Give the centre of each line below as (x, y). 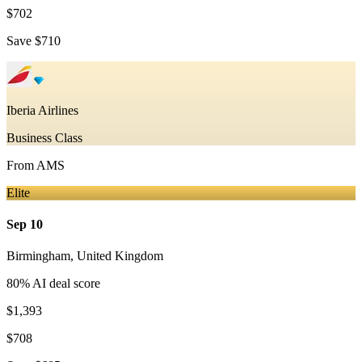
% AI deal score (60, 284)
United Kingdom (120, 256)
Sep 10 (25, 225)
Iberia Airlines (42, 110)
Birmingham (38, 256)
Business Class (44, 137)
